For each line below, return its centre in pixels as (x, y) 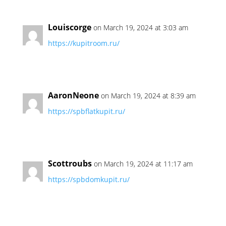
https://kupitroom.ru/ (83, 43)
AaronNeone (73, 95)
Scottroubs (70, 163)
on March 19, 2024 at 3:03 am (140, 27)
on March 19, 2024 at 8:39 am (148, 96)
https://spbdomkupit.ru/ (89, 179)
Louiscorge (69, 27)
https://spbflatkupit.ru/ (86, 111)
